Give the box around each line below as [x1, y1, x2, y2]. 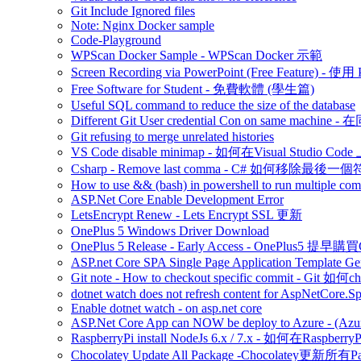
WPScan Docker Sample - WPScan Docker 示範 [71, 48, 322, 62]
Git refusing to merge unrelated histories [71, 130, 274, 143]
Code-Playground [71, 33, 161, 47]
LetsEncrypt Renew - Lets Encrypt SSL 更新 [71, 208, 302, 222]
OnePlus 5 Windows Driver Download [71, 224, 269, 238]
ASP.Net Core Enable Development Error [71, 193, 284, 206]
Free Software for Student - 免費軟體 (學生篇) [71, 82, 314, 96]
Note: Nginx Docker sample [71, 19, 214, 32]
